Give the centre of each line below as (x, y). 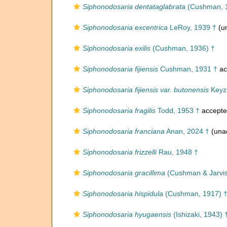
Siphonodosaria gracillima (124, 173)
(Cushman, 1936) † (183, 48)
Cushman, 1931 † (188, 69)
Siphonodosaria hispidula (123, 194)
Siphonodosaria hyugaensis (127, 214)
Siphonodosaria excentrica (125, 27)
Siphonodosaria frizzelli (120, 152)
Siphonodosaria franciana (124, 131)
